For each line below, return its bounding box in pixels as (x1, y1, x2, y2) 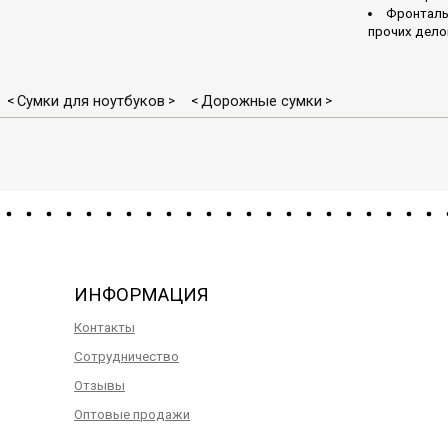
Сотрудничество (74, 349, 179, 365)
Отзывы (74, 378, 125, 394)
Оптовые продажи (74, 407, 190, 423)
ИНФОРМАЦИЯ (74, 284, 209, 307)
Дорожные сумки (201, 92, 322, 111)
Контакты (74, 320, 135, 336)
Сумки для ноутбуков (17, 92, 165, 111)
